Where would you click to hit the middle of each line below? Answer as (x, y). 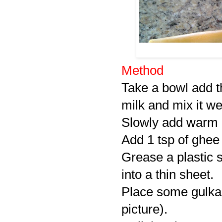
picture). (144, 209)
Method (142, 70)
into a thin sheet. (167, 174)
